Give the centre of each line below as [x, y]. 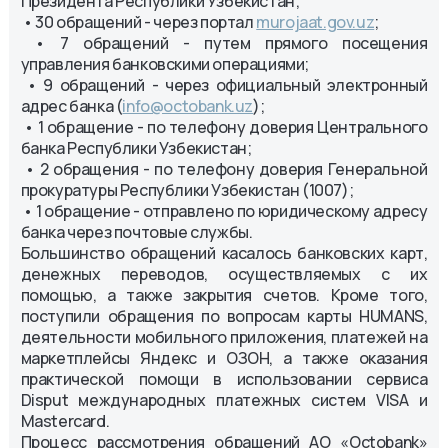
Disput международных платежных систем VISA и [224, 399]
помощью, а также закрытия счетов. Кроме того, [224, 294]
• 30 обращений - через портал [138, 21]
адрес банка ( [71, 105]
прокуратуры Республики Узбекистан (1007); [187, 189]
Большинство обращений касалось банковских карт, [224, 252]
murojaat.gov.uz [315, 21]
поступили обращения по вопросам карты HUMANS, [224, 315]
